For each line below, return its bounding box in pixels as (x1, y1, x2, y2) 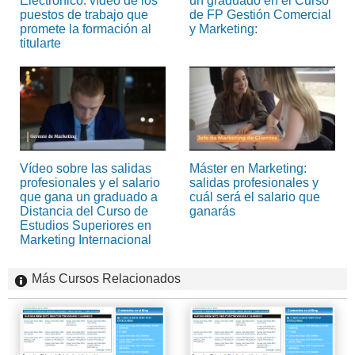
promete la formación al (20, 21, 151, 36)
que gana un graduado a (20, 189, 158, 204)
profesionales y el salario (20, 175, 160, 189)
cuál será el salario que (189, 189, 320, 204)
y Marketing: (189, 21, 258, 36)
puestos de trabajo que (20, 7, 148, 21)
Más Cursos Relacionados (32, 271, 181, 285)
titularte (20, 36, 61, 50)
